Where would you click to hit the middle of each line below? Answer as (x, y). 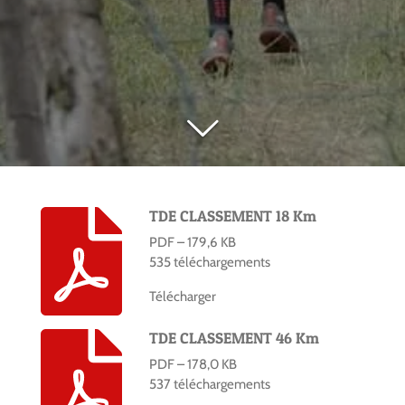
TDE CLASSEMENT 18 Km (232, 217)
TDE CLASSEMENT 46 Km (234, 339)
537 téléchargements (209, 384)
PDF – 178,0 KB (193, 364)
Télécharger (182, 297)
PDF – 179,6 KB (192, 242)
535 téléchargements (209, 262)
